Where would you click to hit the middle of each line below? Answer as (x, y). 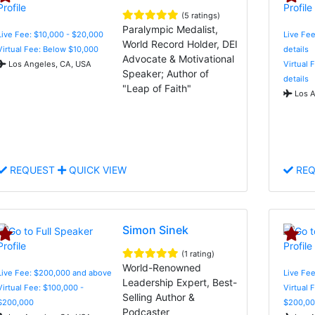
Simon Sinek (156, 230)
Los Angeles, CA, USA (49, 64)
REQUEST (32, 169)
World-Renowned (162, 267)
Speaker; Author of (166, 73)
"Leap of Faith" (157, 88)
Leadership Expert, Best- (180, 282)
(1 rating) (198, 253)
